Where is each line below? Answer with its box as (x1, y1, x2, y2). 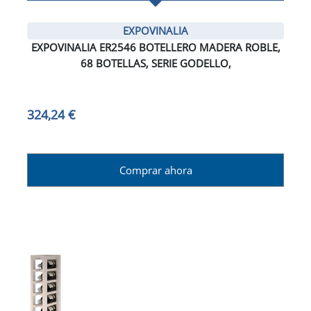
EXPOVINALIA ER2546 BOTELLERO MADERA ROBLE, (31, 40, 280, 55)
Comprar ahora (119, 163, 192, 178)
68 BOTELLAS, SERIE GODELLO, (80, 56, 231, 71)
